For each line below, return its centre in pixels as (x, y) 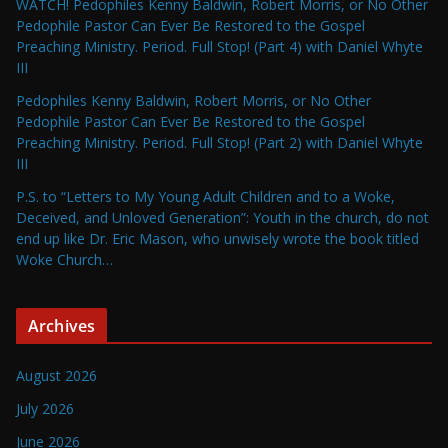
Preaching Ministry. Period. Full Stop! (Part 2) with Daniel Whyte (219, 143)
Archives (62, 326)
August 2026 (56, 376)
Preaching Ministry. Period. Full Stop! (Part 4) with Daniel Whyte (219, 47)
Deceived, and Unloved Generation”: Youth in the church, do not (222, 218)
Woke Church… (64, 260)
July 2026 (45, 409)
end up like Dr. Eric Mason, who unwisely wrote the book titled (217, 239)
